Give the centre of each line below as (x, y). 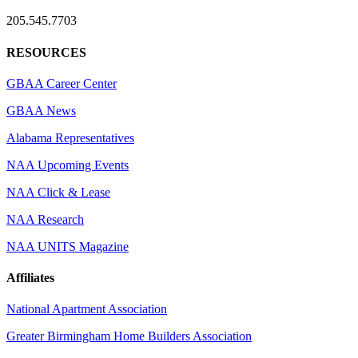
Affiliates (30, 278)
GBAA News (41, 110)
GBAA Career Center (62, 83)
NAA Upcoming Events (68, 165)
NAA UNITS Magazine (68, 246)
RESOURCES (46, 52)
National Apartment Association (87, 309)
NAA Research (45, 219)
